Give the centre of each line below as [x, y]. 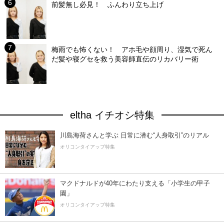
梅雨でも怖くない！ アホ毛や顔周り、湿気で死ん [132, 50]
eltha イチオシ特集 [112, 115]
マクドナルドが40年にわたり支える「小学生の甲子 [135, 183]
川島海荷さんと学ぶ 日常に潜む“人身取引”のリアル [134, 135]
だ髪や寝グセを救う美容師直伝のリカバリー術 [125, 59]
